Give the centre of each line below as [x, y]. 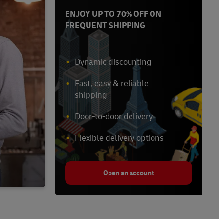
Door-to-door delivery [114, 117]
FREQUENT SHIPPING [105, 26]
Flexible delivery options [119, 138]
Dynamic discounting [113, 62]
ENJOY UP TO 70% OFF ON [113, 14]
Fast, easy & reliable [112, 84]
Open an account [129, 173]
